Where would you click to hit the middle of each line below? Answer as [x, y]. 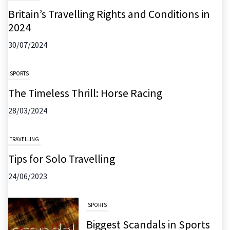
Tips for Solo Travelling [62, 159]
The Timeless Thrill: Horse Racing [85, 93]
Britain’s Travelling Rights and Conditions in [109, 14]
